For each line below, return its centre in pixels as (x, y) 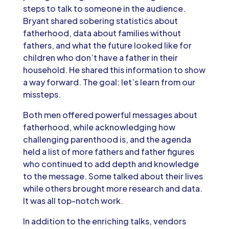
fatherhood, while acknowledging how (99, 127)
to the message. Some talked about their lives (113, 176)
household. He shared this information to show (114, 70)
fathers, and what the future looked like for (107, 45)
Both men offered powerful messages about (110, 114)
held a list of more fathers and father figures (108, 151)
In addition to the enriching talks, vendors (104, 221)
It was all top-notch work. (73, 200)
